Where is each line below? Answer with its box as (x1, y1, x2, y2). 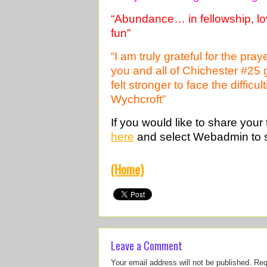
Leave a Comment (111, 237, 182, 253)
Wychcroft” (111, 92, 166, 105)
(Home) (111, 160, 144, 178)
